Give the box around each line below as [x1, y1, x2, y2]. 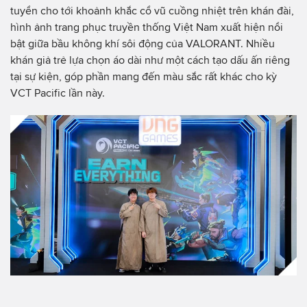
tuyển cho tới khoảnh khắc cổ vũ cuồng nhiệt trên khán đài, [10, 4, 294, 16]
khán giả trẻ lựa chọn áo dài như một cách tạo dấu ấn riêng [10, 53, 290, 66]
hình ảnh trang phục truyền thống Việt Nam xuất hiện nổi [10, 21, 283, 33]
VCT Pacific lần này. [10, 86, 105, 99]
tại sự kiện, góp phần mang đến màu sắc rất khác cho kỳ [10, 70, 277, 82]
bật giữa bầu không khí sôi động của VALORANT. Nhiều [10, 37, 275, 49]
